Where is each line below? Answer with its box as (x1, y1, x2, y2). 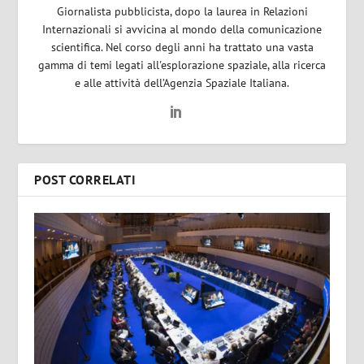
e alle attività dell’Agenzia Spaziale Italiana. (75, 75, 289, 90)
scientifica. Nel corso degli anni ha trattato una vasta (50, 39, 314, 54)
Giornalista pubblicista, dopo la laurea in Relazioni (56, 3, 308, 19)
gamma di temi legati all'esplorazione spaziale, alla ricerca (38, 57, 326, 72)
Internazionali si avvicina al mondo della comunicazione (42, 21, 322, 37)
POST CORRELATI (34, 171, 136, 188)
